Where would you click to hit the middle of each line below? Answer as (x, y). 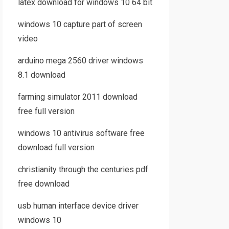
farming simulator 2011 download (77, 97)
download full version (56, 147)
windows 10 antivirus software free (81, 133)
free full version (46, 111)
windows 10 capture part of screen (80, 24)
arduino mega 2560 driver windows (80, 61)
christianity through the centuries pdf (83, 169)
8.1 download (41, 75)
